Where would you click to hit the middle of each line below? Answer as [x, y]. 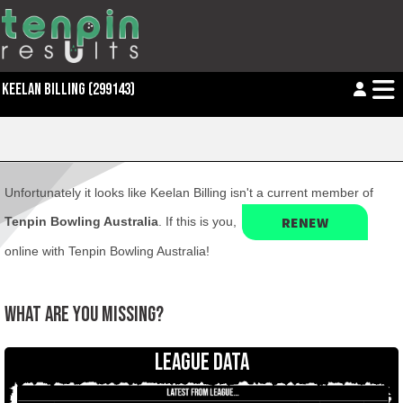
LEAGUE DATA [201, 363]
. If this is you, [199, 221]
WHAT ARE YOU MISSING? [84, 315]
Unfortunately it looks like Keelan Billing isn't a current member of [189, 193]
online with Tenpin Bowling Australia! [107, 251]
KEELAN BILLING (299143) [68, 90]
